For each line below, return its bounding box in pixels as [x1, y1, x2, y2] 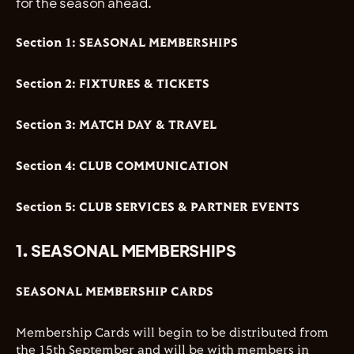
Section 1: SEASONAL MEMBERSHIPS [16, 36, 238, 50]
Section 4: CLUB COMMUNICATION [16, 160, 228, 173]
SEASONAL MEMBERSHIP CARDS [16, 285, 213, 299]
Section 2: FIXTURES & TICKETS [16, 77, 209, 91]
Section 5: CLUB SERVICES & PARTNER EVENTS [16, 201, 299, 214]
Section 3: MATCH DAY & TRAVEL [16, 119, 217, 132]
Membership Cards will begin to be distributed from [16, 326, 329, 340]
